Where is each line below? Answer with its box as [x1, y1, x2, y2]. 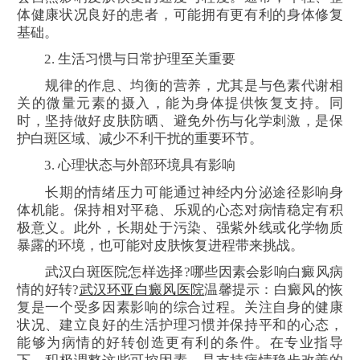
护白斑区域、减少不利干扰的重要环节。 [17, 131, 263, 147]
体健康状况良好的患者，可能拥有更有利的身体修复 [17, 6, 343, 22]
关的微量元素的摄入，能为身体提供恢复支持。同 [17, 96, 343, 112]
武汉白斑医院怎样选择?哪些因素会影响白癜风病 [17, 264, 343, 280]
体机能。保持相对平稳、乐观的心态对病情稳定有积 [17, 202, 343, 218]
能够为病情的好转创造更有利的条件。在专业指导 [17, 334, 343, 350]
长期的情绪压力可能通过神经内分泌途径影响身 [17, 184, 343, 200]
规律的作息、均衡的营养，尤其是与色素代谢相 [17, 78, 343, 94]
